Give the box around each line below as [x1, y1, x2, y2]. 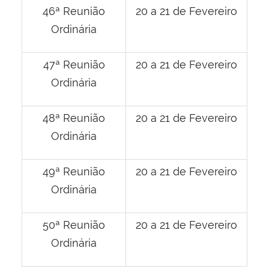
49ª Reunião [43, 165, 105, 178]
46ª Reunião [43, 5, 105, 18]
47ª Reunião [43, 58, 105, 71]
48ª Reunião [43, 112, 105, 125]
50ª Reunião [43, 219, 105, 232]
